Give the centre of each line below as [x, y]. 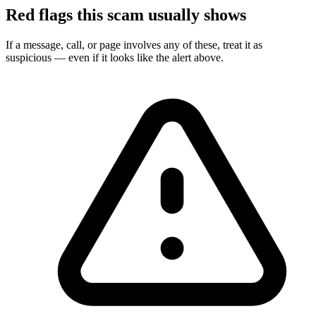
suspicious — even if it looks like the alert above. [115, 58]
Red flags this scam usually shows [126, 15]
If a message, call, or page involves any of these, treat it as [134, 45]
